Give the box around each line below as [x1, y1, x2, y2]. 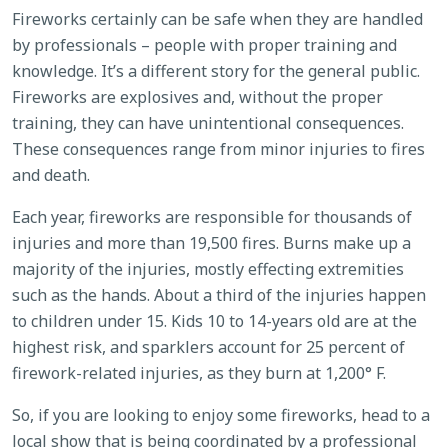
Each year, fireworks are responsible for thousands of [12, 205, 412, 228]
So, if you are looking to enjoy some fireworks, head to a [12, 403, 430, 426]
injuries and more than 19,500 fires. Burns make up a [12, 231, 411, 254]
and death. [12, 163, 90, 186]
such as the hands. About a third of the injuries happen [12, 283, 426, 306]
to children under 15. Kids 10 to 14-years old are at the [12, 309, 417, 332]
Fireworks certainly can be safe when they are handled [12, 7, 423, 30]
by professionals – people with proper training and [12, 33, 397, 56]
